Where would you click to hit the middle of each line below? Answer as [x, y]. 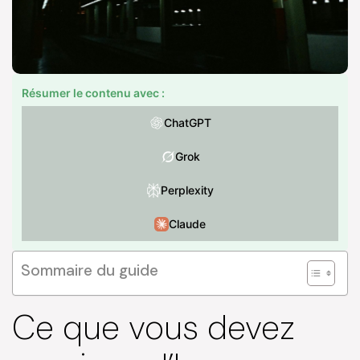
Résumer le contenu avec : [93, 92]
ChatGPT [187, 122]
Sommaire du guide [90, 270]
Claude [187, 223]
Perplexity [187, 190]
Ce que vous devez [153, 327]
